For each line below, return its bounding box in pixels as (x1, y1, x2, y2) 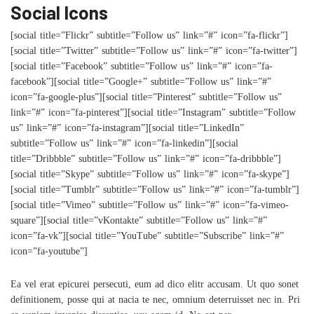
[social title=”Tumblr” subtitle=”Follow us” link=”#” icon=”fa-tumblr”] (11, 184, 299, 199)
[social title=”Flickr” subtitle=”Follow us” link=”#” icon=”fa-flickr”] (11, 30, 288, 45)
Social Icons (11, 1, 108, 24)
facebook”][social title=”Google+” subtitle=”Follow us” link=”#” (11, 76, 271, 91)
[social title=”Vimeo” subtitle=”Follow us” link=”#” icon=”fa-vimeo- (11, 200, 289, 214)
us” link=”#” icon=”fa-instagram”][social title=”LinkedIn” (11, 123, 244, 137)
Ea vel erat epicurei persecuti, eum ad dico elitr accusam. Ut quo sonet (11, 279, 299, 294)
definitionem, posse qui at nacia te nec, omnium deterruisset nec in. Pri (11, 294, 300, 309)
